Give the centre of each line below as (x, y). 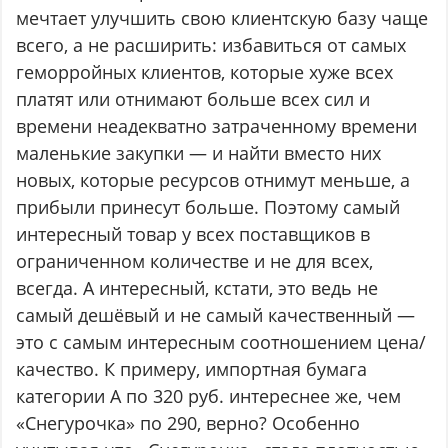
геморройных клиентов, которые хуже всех (205, 72)
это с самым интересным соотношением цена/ (221, 342)
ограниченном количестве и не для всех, (195, 261)
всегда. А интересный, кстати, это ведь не (197, 288)
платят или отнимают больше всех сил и (193, 99)
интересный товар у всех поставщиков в (193, 234)
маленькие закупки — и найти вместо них (199, 153)
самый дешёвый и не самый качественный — (216, 315)
